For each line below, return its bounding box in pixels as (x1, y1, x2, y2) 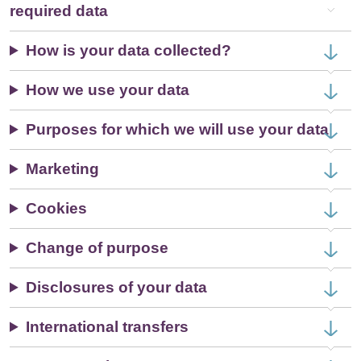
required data (10, 2, 108, 19)
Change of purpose (26, 239, 169, 256)
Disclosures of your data (26, 279, 208, 296)
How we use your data (26, 81, 190, 98)
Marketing (26, 160, 100, 177)
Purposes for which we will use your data (26, 121, 330, 138)
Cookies (26, 200, 88, 217)
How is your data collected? (26, 42, 232, 59)
